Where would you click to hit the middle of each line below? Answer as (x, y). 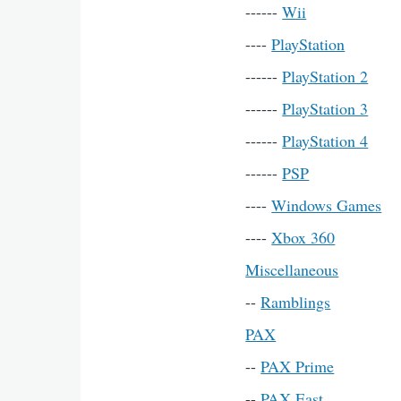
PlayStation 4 (325, 141)
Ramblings (296, 302)
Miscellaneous (292, 269)
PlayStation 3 (325, 108)
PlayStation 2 (325, 76)
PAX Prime (298, 366)
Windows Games (327, 205)
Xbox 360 (303, 237)
